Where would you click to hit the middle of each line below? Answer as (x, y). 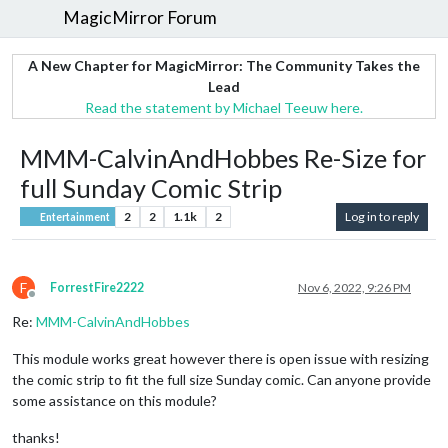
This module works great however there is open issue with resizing (220, 358)
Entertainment (74, 216)
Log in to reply (382, 216)
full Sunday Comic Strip (151, 187)
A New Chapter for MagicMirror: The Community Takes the (224, 65)
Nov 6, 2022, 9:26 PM (354, 287)
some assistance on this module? (114, 400)
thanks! (36, 437)
